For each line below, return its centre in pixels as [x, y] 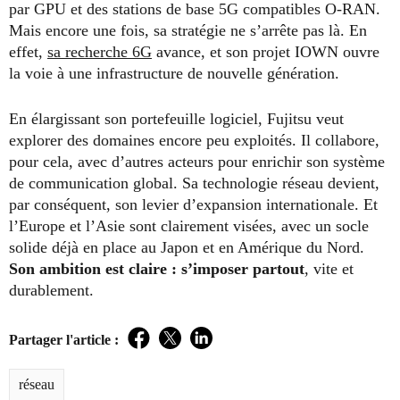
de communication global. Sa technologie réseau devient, [194, 183]
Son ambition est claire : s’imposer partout [157, 268]
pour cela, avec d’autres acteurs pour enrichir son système [197, 161]
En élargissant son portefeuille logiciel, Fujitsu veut [176, 118]
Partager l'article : [64, 339]
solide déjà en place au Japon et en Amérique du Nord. [187, 247]
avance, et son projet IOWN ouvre [266, 51]
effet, [28, 51]
